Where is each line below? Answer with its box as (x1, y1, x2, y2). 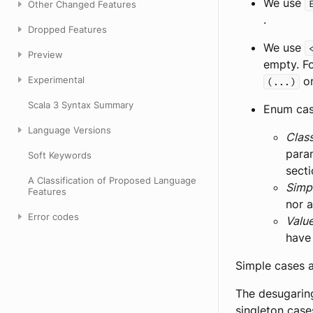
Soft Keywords (28, 150, 92, 161)
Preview (28, 49, 63, 60)
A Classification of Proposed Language (28, 175, 196, 186)
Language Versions (28, 124, 111, 136)
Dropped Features (28, 24, 107, 35)
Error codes (28, 211, 79, 222)
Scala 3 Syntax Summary (28, 99, 133, 110)
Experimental (28, 74, 85, 85)
